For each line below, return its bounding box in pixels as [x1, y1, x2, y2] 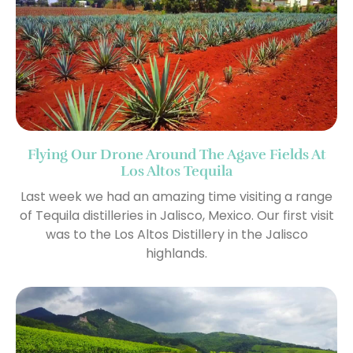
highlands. [146, 244, 207, 263]
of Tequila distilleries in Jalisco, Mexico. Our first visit [19, 206, 334, 225]
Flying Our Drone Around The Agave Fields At [27, 146, 326, 164]
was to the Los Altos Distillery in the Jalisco [45, 225, 308, 244]
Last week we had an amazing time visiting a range [20, 188, 333, 206]
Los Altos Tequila [121, 162, 232, 180]
